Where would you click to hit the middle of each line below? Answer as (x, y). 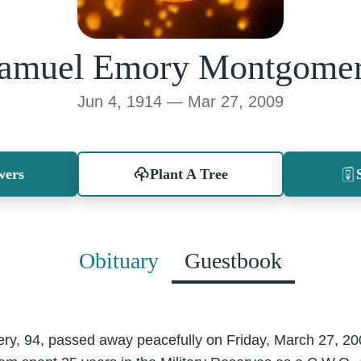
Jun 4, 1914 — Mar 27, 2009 (180, 102)
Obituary (119, 261)
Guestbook (233, 261)
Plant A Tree (189, 174)
